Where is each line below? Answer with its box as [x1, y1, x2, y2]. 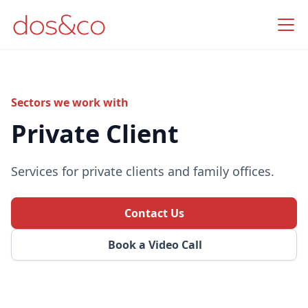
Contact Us [124, 206, 184, 221]
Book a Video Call [107, 237, 202, 252]
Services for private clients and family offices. [11, 163, 274, 179]
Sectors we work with [11, 95, 129, 110]
